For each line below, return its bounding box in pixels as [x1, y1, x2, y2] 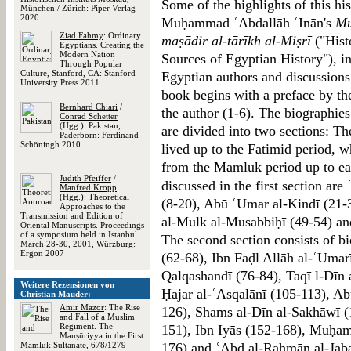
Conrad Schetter [60, 111, 118, 121]
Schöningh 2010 [20, 139, 81, 149]
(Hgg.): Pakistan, [60, 121, 121, 130]
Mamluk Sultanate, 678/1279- [20, 340, 129, 349]
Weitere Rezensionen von [20, 280, 114, 289]
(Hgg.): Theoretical [60, 192, 129, 201]
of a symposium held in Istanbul [20, 230, 137, 239]
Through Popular [60, 59, 122, 68]
